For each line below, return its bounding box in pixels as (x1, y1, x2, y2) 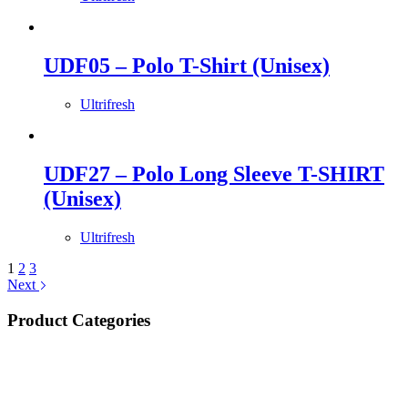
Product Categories (7, 310, 150, 330)
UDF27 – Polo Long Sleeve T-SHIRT (44, 162, 384, 187)
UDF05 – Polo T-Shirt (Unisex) (44, 54, 330, 78)
